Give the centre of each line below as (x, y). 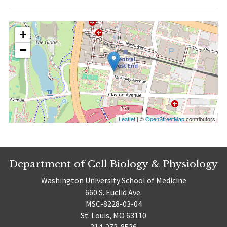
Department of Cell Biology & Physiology (113, 164)
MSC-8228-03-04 (113, 203)
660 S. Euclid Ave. (113, 192)
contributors (200, 119)
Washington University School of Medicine (113, 180)
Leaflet (127, 119)
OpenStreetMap (165, 119)
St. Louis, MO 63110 (113, 215)
